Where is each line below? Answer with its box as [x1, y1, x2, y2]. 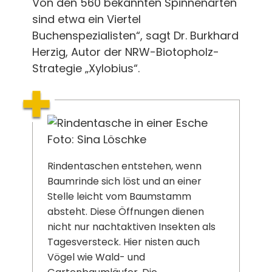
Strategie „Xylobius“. [32, 60, 140, 76]
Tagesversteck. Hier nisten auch [47, 234, 200, 249]
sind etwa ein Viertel [32, 11, 141, 27]
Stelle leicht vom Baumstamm [47, 189, 191, 203]
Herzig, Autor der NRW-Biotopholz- [32, 44, 219, 59]
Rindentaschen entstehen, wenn [47, 158, 202, 173]
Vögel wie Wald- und [47, 250, 145, 264]
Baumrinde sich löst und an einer [47, 174, 202, 188]
